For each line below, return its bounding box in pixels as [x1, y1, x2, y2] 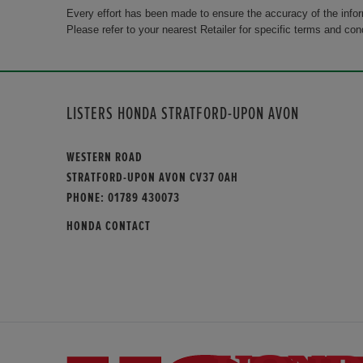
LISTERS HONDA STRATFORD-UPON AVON [66, 106, 299, 123]
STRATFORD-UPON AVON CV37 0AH [66, 171, 238, 185]
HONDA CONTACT [66, 220, 151, 233]
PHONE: [66, 191, 108, 205]
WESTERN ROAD [66, 151, 143, 164]
